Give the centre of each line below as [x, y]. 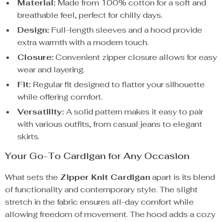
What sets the [32, 177]
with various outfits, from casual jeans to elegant [110, 124]
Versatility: [41, 112]
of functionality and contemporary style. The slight [101, 190]
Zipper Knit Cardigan [105, 177]
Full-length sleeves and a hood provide [126, 30]
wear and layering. [51, 70]
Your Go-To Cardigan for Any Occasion [97, 156]
